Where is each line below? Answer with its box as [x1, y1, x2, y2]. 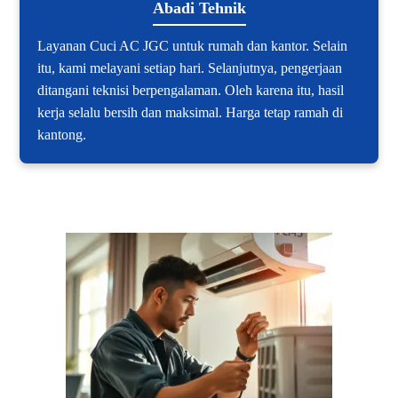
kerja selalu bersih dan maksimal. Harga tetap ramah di [37, 105, 344, 121]
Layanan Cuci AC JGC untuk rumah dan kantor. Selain [37, 38, 348, 54]
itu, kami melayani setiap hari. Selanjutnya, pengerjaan [37, 60, 343, 76]
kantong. [37, 127, 87, 143]
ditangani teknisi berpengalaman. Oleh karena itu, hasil [37, 83, 345, 99]
